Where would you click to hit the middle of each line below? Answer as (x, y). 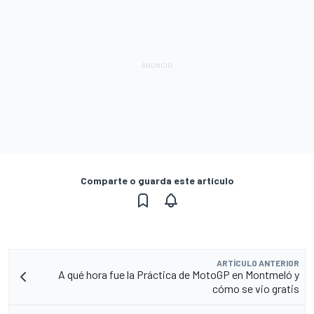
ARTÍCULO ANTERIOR (258, 262)
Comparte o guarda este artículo (157, 180)
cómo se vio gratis (256, 288)
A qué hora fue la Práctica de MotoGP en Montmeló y (179, 274)
